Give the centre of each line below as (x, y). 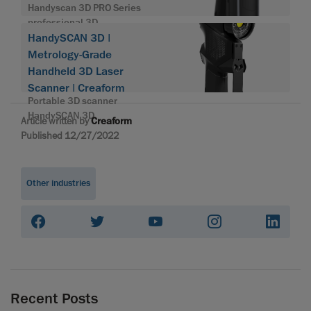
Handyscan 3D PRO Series (84, 8)
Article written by (56, 121)
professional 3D (63, 23)
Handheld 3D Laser (76, 72)
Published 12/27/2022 (70, 136)
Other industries (58, 184)
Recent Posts (54, 299)
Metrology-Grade (70, 55)
